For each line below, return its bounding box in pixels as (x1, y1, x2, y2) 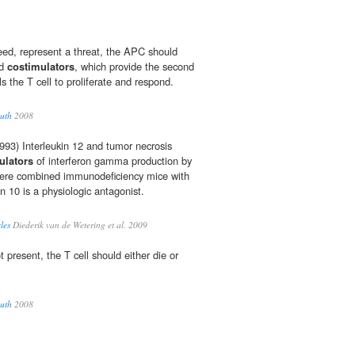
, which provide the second (74, 59, 194, 74)
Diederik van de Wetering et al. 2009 (10, 219, 147, 231)
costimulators (7, 59, 74, 74)
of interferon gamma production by (33, 153, 192, 169)
